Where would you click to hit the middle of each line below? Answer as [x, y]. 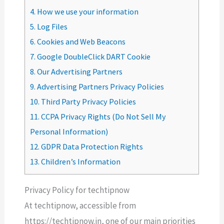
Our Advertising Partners [79, 72]
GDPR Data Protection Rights [91, 147]
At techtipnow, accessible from [80, 206]
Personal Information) [69, 132]
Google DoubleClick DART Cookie [93, 57]
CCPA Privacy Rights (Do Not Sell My [103, 117]
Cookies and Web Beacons [81, 42]
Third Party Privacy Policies [88, 102]
